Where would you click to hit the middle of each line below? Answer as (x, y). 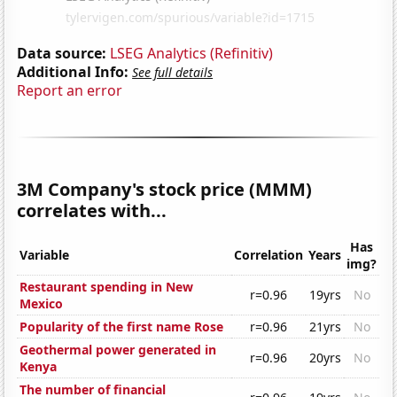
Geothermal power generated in (118, 350)
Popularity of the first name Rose (122, 327)
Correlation (269, 255)
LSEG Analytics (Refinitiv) (192, 53)
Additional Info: (73, 71)
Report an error (70, 90)
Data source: (62, 53)
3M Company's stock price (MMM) (165, 189)
